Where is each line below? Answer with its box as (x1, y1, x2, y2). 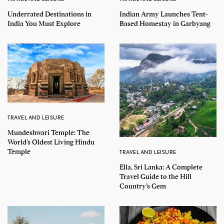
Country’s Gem (119, 181, 166, 190)
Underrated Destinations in (7, 9, 91, 19)
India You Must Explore (7, 19, 80, 28)
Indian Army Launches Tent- (119, 9, 208, 19)
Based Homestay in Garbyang (119, 19, 210, 28)
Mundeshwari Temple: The (7, 128, 89, 137)
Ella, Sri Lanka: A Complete (119, 162, 202, 171)
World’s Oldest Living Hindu (7, 137, 94, 147)
